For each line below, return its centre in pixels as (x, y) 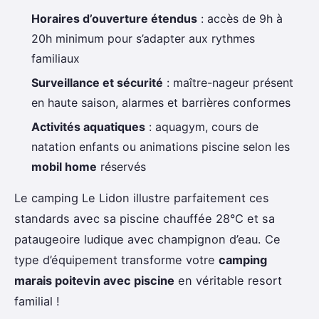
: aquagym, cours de (202, 127)
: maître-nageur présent (228, 82)
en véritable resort (228, 281)
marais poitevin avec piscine (94, 281)
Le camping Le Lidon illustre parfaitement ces (142, 198)
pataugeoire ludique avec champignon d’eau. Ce (147, 240)
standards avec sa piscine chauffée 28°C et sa (145, 219)
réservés (121, 167)
